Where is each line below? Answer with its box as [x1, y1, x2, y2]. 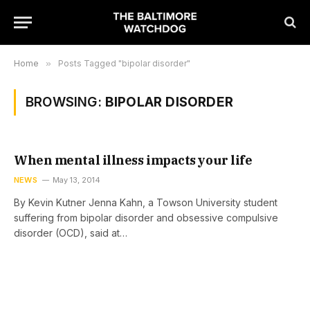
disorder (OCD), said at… [14, 227, 127, 239]
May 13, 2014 [52, 175, 100, 185]
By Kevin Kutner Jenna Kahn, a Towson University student [14, 197, 277, 208]
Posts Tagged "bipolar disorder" [58, 58, 190, 69]
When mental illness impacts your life [14, 152, 253, 168]
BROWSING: [26, 94, 105, 110]
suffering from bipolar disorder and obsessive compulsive [14, 212, 278, 224]
